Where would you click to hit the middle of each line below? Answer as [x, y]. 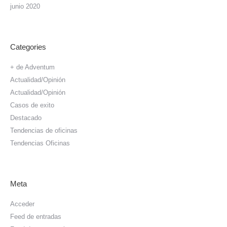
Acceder [22, 204]
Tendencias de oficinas [44, 130]
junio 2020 [25, 6]
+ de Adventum [32, 67]
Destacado [26, 118]
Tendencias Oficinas [40, 143]
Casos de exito [32, 105]
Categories [28, 47]
